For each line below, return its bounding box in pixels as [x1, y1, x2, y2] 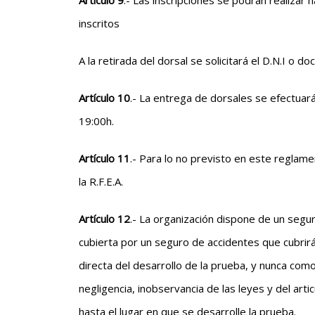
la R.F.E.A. [79, 174, 123, 188]
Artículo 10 [79, 91, 130, 105]
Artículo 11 [79, 151, 130, 165]
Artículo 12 [79, 212, 130, 226]
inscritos [79, 16, 120, 30]
